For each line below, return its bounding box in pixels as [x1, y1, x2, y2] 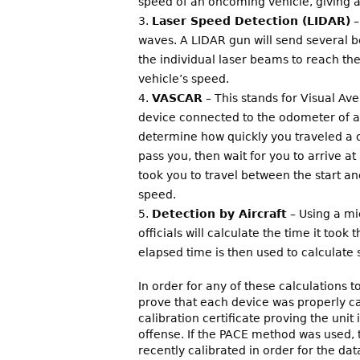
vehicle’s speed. [138, 72, 229, 86]
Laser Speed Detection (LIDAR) [152, 14, 350, 28]
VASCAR [152, 92, 202, 105]
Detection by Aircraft [152, 207, 287, 221]
